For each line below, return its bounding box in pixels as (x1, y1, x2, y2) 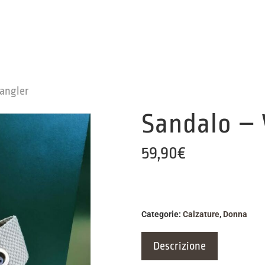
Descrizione (153, 240, 206, 253)
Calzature (183, 209, 219, 219)
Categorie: (141, 209, 183, 219)
